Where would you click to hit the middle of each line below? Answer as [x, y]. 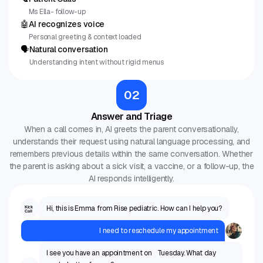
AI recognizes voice [67, 24]
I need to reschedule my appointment [159, 231]
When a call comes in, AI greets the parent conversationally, [131, 129]
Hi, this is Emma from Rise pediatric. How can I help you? [134, 208]
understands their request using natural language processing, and [131, 142]
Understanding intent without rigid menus [96, 63]
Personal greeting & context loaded [85, 37]
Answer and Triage [131, 117]
